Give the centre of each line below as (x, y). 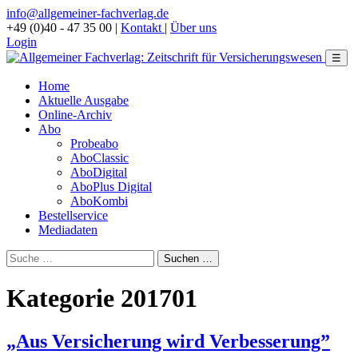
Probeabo (94, 143)
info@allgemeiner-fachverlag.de (88, 13)
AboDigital (99, 172)
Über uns (193, 28)
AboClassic (99, 158)
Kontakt (143, 28)
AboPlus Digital (111, 187)
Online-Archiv (75, 115)
